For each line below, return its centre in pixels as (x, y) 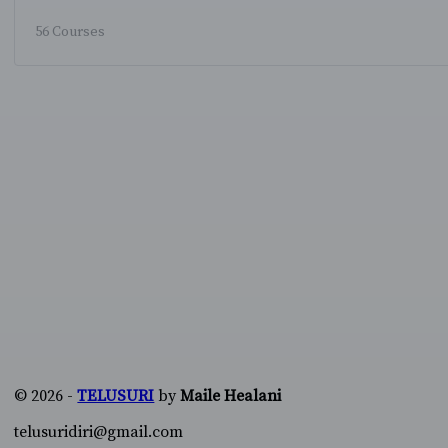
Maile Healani (231, 395)
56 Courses (70, 31)
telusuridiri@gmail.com (99, 431)
